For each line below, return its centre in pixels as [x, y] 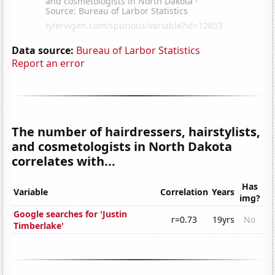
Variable [31, 192]
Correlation [184, 192]
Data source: [43, 50]
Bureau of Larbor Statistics [138, 50]
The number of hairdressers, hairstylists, [136, 131]
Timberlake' [39, 226]
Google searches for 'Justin [71, 214]
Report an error [48, 63]
